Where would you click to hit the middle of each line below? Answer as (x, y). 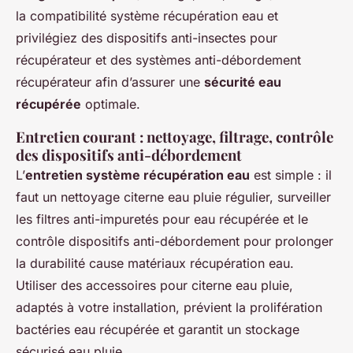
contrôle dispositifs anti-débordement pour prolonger (175, 241)
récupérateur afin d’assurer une (110, 82)
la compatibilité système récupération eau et (147, 16)
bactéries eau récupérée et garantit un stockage (158, 329)
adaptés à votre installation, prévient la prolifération (169, 307)
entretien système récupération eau (137, 175)
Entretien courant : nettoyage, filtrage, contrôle (175, 137)
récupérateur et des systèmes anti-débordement (158, 60)
